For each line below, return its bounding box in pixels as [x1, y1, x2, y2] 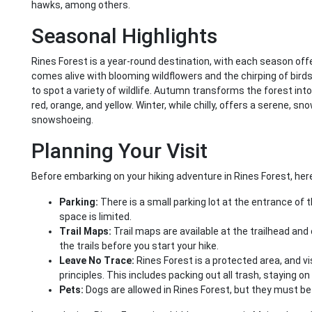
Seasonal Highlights [31, 24, 217, 49]
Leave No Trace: [59, 255, 134, 267]
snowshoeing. [31, 114, 93, 126]
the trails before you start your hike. [59, 240, 219, 252]
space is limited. [59, 211, 132, 223]
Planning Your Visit [31, 139, 208, 164]
